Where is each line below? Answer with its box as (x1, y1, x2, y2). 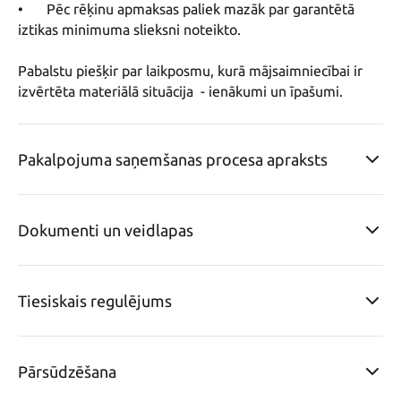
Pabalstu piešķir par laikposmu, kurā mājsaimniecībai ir (18, 63, 363, 80)
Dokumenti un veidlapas (18, 221, 193, 240)
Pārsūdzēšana (18, 363, 116, 381)
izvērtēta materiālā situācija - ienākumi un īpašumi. (18, 83, 343, 100)
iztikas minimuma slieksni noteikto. (18, 21, 241, 38)
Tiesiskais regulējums (18, 292, 172, 311)
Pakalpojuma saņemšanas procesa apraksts (18, 150, 328, 169)
